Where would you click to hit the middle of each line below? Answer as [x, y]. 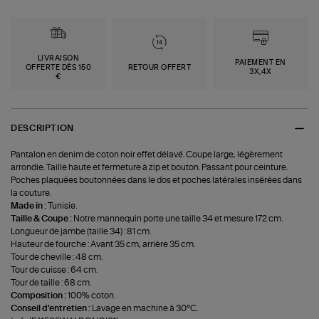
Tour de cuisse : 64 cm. [54, 270]
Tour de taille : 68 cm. [51, 282]
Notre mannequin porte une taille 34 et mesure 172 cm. [178, 218]
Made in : [30, 205]
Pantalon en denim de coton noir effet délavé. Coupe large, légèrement [147, 154]
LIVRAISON [58, 58]
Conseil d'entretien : [52, 308]
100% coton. [92, 295]
